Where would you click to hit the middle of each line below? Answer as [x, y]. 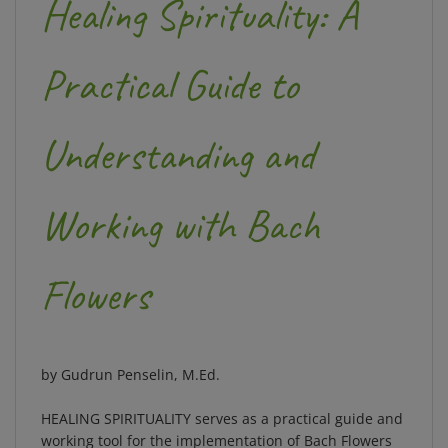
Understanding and [178, 135]
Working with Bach [180, 205]
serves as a [232, 398]
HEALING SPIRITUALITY [116, 398]
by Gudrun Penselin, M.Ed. [130, 354]
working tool [82, 420]
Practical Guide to [169, 65]
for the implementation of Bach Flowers [257, 420]
